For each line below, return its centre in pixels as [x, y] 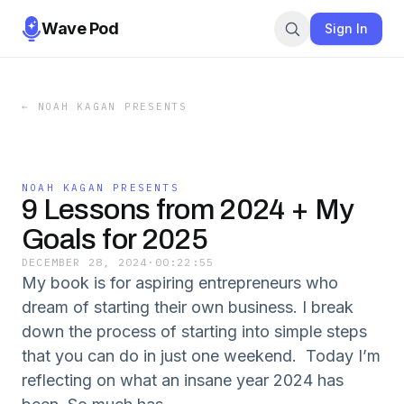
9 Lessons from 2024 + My [188, 210]
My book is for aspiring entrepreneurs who [180, 283]
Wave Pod [80, 28]
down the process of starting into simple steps [194, 331]
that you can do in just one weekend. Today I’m [201, 356]
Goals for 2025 [115, 239]
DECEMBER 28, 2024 [85, 262]
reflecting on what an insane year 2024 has [183, 380]
